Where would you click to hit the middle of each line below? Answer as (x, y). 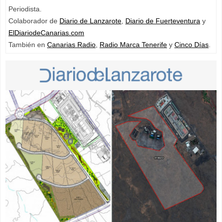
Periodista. (26, 9)
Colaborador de (34, 21)
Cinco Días (192, 44)
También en (28, 44)
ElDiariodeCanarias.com (46, 32)
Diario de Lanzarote (90, 21)
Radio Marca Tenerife (133, 44)
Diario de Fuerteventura (163, 21)
